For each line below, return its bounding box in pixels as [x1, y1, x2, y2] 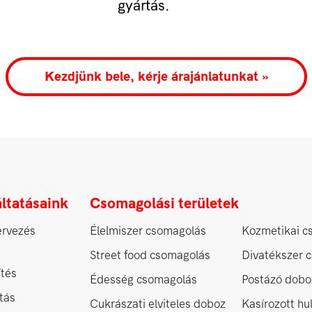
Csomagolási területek [90, 195, 239, 211]
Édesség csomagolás [90, 272, 197, 286]
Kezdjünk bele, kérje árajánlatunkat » [44, 69, 268, 84]
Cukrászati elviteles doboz [90, 297, 226, 311]
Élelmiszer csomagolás [90, 224, 206, 237]
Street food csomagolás [90, 248, 210, 262]
